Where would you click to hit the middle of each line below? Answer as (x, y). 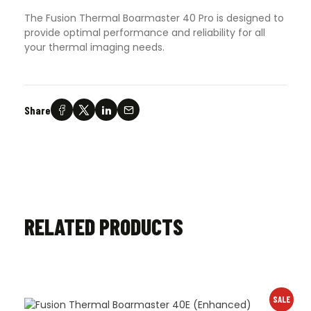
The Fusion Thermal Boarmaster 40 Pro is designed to (154, 18)
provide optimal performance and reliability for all (145, 33)
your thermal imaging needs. (94, 48)
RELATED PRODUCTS (104, 227)
